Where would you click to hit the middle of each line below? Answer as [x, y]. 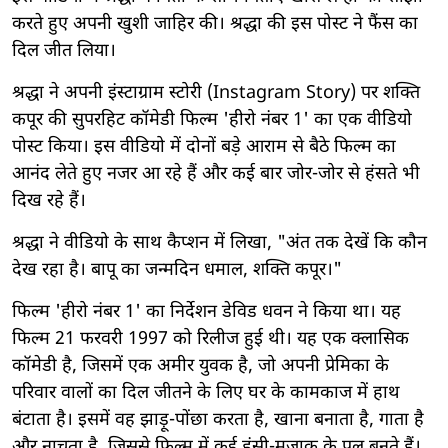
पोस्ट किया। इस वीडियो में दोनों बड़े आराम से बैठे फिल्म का [204, 147]
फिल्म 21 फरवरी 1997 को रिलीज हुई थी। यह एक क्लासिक [210, 339]
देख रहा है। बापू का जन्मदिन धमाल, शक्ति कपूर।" [177, 270]
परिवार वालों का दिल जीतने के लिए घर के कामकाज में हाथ [206, 393]
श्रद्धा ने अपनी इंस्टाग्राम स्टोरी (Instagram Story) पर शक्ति [216, 93]
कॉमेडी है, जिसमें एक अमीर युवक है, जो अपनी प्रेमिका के [200, 366]
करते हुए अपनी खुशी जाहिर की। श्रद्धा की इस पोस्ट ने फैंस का [215, 24]
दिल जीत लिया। [64, 51]
